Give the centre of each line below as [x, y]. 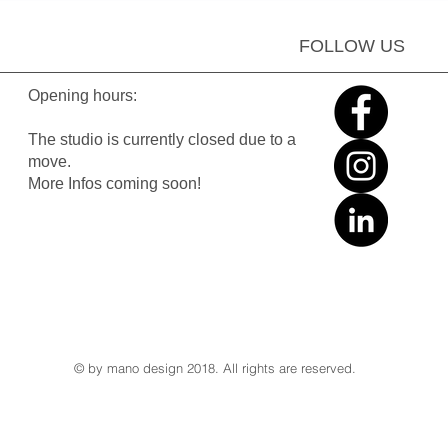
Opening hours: [82, 96]
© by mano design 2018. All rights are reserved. [217, 368]
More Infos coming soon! [114, 184]
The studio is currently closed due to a [162, 140]
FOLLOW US [352, 46]
